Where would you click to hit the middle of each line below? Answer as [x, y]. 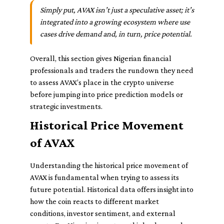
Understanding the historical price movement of [109, 165]
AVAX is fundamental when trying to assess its [104, 177]
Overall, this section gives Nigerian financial [101, 58]
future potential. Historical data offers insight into [112, 189]
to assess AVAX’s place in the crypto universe [102, 82]
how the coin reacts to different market [94, 201]
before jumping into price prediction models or [106, 94]
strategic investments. [66, 106]
